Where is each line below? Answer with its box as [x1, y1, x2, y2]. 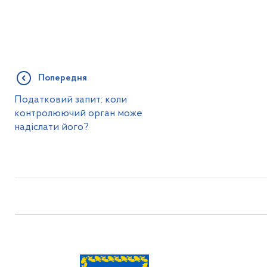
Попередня [38, 73, 88, 83]
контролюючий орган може [14, 108, 143, 119]
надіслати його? [14, 122, 89, 132]
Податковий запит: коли [14, 95, 128, 105]
